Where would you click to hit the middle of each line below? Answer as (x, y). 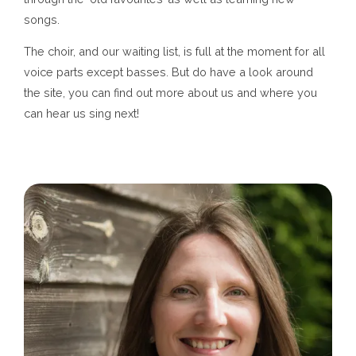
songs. (42, 19)
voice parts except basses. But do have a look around (168, 72)
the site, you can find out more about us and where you (170, 93)
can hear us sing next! (81, 114)
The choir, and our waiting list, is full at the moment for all (174, 52)
